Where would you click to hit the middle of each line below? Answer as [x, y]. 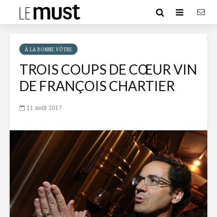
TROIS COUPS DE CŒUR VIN [108, 69]
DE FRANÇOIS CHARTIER [97, 86]
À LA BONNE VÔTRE [48, 49]
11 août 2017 [44, 108]
